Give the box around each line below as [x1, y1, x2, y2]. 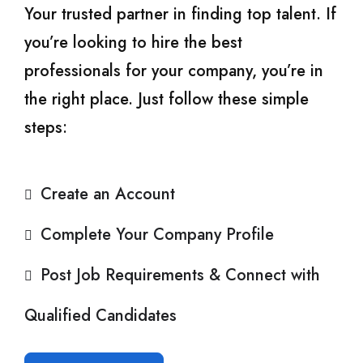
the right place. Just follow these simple [24, 87, 309, 111]
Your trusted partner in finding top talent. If [24, 2, 336, 26]
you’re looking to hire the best [24, 30, 242, 54]
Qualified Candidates [24, 303, 177, 327]
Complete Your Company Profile [41, 222, 274, 246]
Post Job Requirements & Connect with [41, 263, 320, 287]
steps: [24, 115, 67, 139]
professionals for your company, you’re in [24, 58, 323, 83]
